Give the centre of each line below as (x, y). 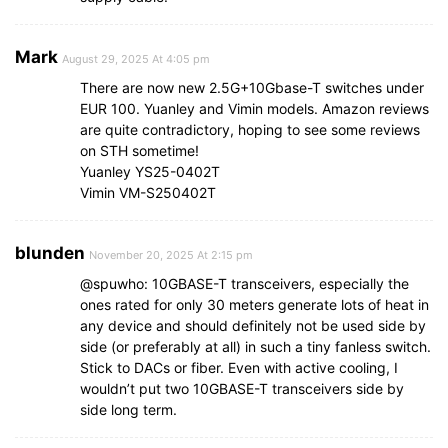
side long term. (128, 410)
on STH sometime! (139, 151)
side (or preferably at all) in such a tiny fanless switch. (255, 347)
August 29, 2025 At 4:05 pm (136, 59)
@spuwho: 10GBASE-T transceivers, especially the (244, 284)
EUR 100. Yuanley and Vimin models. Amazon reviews (254, 109)
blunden (50, 253)
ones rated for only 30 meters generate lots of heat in (254, 305)
